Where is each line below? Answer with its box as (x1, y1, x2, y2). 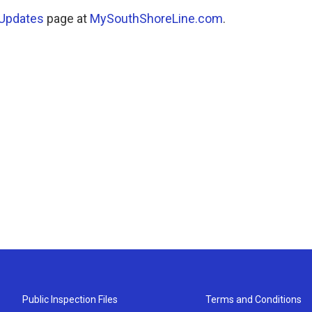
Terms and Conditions (205, 294, 302, 305)
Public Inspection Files (22, 294, 118, 305)
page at (44, 11, 90, 26)
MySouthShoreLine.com (90, 11, 223, 26)
